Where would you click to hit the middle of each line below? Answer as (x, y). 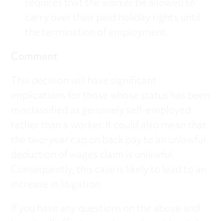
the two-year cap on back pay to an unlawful (109, 141)
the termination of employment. (96, 33)
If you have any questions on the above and (106, 209)
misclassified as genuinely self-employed (101, 111)
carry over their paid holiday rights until (112, 18)
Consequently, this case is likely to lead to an (109, 170)
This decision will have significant (84, 81)
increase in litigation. (57, 185)
